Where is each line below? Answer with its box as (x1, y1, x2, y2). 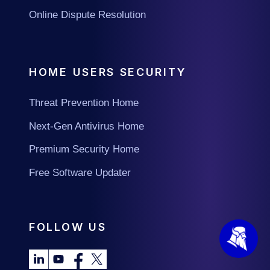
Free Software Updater (29, 167, 131, 179)
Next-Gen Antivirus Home (29, 120, 144, 132)
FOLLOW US (29, 220, 107, 233)
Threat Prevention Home (29, 97, 139, 109)
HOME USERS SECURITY (29, 66, 187, 79)
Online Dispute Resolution (29, 8, 146, 20)
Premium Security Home (29, 143, 139, 155)
